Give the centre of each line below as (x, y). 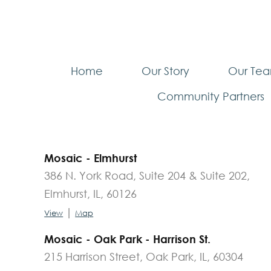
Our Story (165, 70)
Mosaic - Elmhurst (91, 158)
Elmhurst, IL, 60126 (91, 193)
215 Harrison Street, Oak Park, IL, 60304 (144, 256)
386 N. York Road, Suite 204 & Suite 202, (147, 175)
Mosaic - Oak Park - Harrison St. (128, 239)
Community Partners (211, 96)
